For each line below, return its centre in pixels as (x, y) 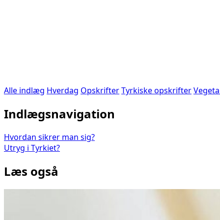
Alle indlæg (24, 91)
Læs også (31, 171)
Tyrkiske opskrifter (156, 91)
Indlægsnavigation (59, 114)
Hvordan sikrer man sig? (49, 137)
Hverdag (63, 91)
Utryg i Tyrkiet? (32, 148)
